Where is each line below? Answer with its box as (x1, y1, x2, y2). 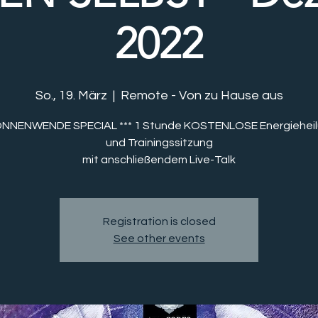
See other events (113, 233, 205, 244)
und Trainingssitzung (105, 137, 213, 148)
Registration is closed (102, 216, 216, 227)
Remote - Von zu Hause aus (120, 89, 283, 102)
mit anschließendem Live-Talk (82, 154, 236, 165)
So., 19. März (35, 89, 107, 102)
